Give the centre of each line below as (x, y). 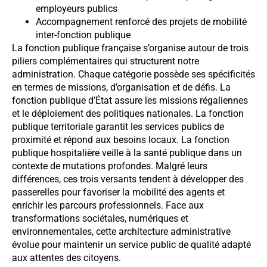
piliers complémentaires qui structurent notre (105, 61)
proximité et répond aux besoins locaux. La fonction (121, 139)
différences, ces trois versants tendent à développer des (128, 179)
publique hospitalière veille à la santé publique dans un (127, 153)
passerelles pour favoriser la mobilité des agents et (118, 192)
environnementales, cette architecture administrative (121, 231)
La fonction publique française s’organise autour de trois (130, 48)
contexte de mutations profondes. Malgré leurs (110, 166)
